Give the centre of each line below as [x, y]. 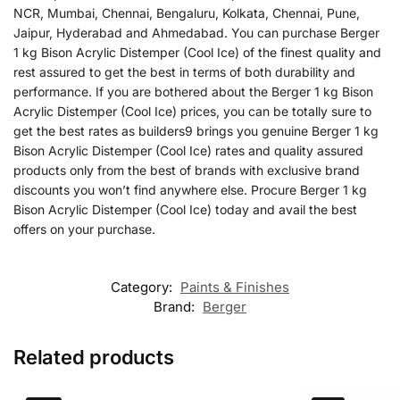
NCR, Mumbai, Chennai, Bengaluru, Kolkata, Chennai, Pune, [187, 12]
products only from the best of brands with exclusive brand [187, 170]
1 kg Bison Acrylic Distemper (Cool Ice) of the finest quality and [197, 52]
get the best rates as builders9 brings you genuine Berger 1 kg [196, 130]
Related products [94, 358]
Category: [143, 287]
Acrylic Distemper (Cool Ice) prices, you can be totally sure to [192, 111]
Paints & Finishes [235, 287]
